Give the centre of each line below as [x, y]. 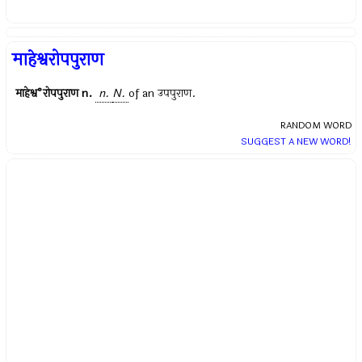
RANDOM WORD [316, 126]
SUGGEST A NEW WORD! [296, 142]
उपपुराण [175, 94]
